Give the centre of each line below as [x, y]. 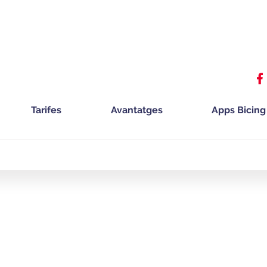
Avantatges [136, 110]
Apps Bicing [239, 110]
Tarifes [46, 110]
